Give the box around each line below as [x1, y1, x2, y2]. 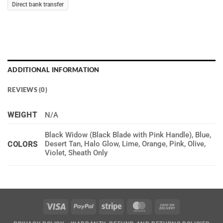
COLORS [7, 140, 38, 149]
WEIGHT [7, 111, 37, 120]
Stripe [121, 201, 140, 210]
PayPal [93, 201, 116, 210]
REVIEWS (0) [7, 85, 47, 94]
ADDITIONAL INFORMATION [7, 65, 100, 74]
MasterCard [149, 201, 188, 210]
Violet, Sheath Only [45, 149, 108, 158]
